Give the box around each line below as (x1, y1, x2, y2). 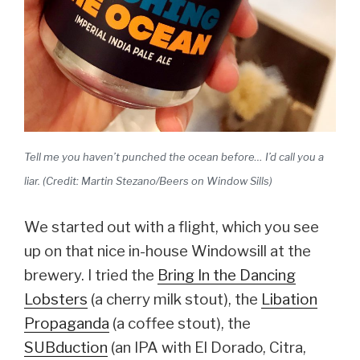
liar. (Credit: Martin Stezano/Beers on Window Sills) (24, 174, 272, 187)
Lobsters (24, 289, 88, 309)
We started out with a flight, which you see (24, 217, 319, 236)
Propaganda (24, 313, 109, 333)
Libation (261, 289, 317, 309)
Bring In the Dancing (157, 265, 296, 284)
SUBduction (24, 337, 108, 357)
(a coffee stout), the (109, 313, 251, 333)
